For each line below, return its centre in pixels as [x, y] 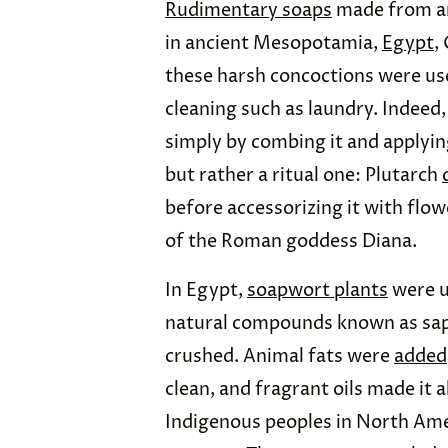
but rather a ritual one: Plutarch [303, 176]
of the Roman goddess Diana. [291, 242]
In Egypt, [206, 291]
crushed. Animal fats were [279, 357]
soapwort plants [317, 291]
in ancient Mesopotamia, [273, 44]
